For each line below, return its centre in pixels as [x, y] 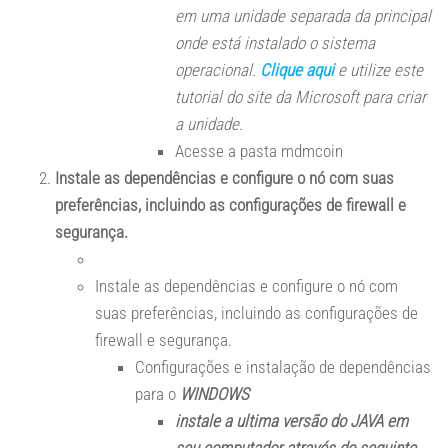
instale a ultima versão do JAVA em [291, 421]
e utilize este [380, 70]
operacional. [215, 70]
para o [157, 394]
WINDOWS [214, 394]
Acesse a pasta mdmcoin [261, 151]
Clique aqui [297, 70]
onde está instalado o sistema [275, 43]
